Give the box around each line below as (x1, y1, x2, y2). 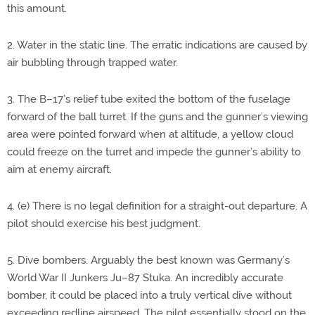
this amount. (7, 2, 67, 15)
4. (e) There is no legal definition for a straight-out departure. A (7, 200, 307, 212)
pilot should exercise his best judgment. (7, 217, 200, 230)
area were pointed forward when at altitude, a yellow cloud (7, 128, 293, 141)
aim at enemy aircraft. (7, 163, 112, 176)
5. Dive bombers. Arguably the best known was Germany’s (7, 254, 290, 266)
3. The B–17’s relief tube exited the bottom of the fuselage (7, 93, 290, 105)
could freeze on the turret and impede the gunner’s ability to (7, 146, 301, 158)
